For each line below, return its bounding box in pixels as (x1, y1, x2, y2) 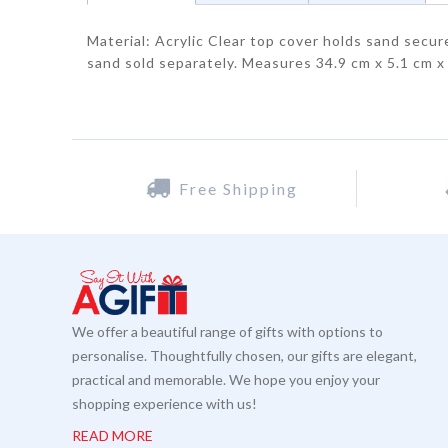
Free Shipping (178, 179, 298, 198)
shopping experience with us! (72, 395, 257, 413)
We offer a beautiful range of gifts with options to (72, 323, 383, 341)
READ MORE (72, 427, 153, 445)
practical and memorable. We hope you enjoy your (72, 371, 380, 389)
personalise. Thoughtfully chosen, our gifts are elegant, (72, 347, 417, 365)
